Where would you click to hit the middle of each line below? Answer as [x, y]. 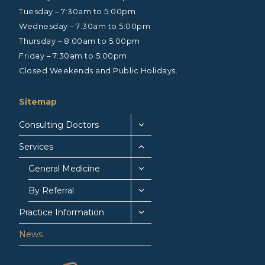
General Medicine [64, 169]
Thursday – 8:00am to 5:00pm [80, 41]
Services [36, 147]
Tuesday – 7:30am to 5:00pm [77, 12]
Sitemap [38, 102]
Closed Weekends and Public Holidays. [98, 71]
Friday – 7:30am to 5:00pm [73, 56]
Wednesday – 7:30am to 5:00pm [85, 27]
